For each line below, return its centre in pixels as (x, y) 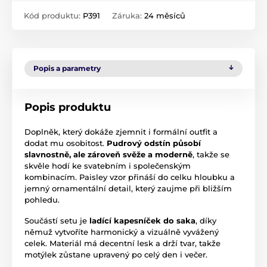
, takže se (211, 154)
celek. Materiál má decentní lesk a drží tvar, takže (122, 243)
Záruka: (128, 15)
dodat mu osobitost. (66, 143)
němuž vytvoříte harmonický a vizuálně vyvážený (122, 232)
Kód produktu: (53, 15)
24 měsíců (165, 15)
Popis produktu (68, 107)
